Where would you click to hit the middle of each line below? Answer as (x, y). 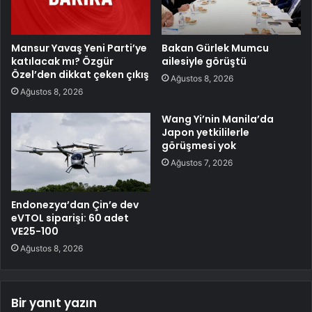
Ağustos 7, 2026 (202, 162)
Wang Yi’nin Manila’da (218, 119)
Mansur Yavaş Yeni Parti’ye (79, 48)
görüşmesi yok (199, 145)
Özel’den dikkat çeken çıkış (80, 74)
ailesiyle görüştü (204, 61)
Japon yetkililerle (205, 132)
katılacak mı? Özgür (62, 61)
